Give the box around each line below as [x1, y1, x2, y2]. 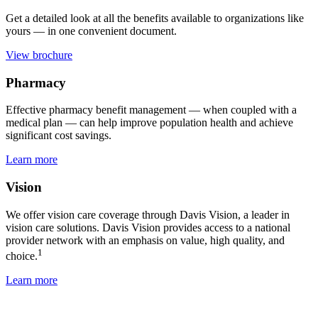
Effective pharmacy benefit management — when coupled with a [6, 104, 297, 116]
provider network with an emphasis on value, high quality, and [6, 234, 285, 246]
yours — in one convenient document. [6, 24, 177, 37]
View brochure [6, 48, 72, 61]
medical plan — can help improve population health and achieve [6, 116, 293, 129]
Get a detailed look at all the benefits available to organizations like [6, 11, 304, 24]
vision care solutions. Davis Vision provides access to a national [6, 221, 290, 234]
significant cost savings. [6, 129, 111, 142]
